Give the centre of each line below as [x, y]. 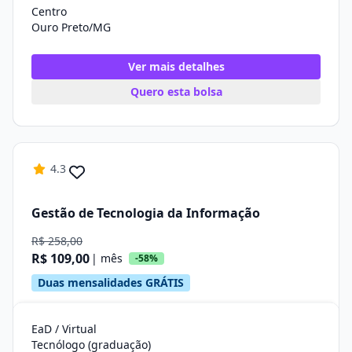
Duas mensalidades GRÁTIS [111, 282]
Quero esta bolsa [176, 92]
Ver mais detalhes [176, 66]
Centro [49, 11]
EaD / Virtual [64, 329]
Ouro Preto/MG [71, 27]
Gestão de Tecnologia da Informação [146, 213]
